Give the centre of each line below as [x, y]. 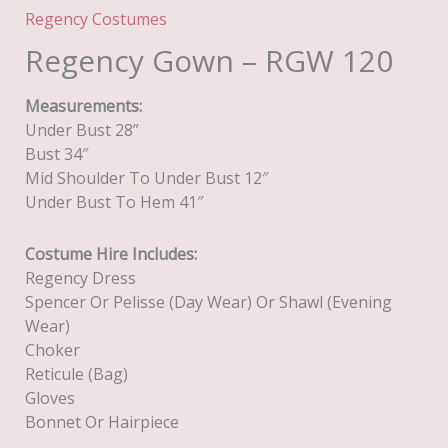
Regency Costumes [95, 18]
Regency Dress [80, 277]
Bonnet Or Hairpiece [101, 421]
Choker [52, 349]
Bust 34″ [56, 153]
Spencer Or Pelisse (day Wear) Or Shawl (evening [208, 301]
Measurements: [83, 105]
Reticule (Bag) [76, 373]
